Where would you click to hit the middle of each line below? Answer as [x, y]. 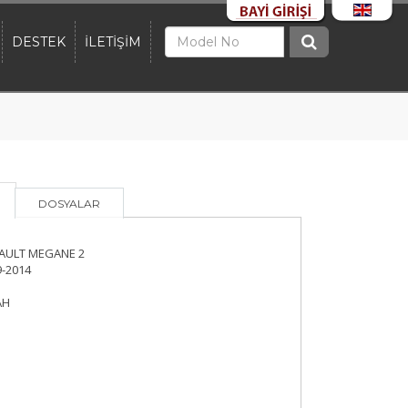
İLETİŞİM [113, 42]
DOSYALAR [69, 204]
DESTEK [39, 42]
